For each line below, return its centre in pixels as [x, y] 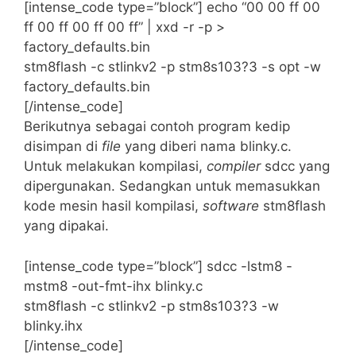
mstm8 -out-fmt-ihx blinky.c [113, 286]
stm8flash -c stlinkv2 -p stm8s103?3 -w [151, 306]
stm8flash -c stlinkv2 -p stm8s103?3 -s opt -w [172, 67]
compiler [234, 166]
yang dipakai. [66, 226]
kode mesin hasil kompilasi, [113, 206]
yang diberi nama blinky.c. [208, 147]
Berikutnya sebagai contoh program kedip [157, 127]
